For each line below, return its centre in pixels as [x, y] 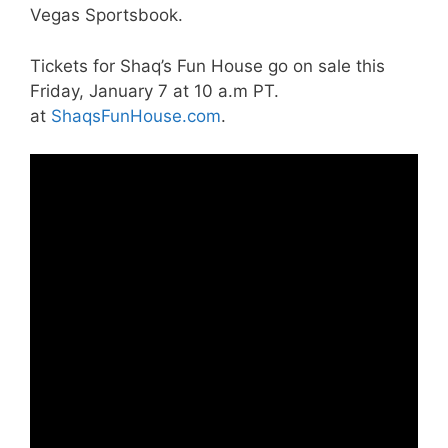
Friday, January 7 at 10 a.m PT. [154, 90]
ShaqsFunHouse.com [136, 115]
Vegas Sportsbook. [106, 15]
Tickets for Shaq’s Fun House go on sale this [207, 65]
